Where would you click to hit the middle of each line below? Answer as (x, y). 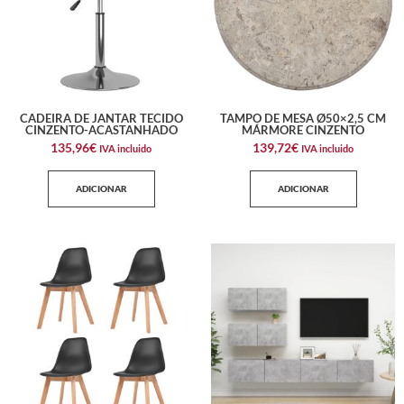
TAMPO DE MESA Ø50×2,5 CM (303, 118)
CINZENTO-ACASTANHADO (101, 129)
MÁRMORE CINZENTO (303, 129)
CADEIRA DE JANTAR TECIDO (101, 118)
